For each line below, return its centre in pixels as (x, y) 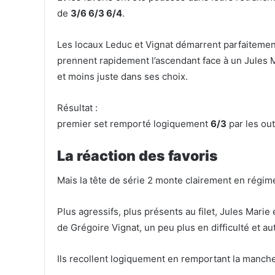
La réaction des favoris (137, 156)
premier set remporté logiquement (134, 124)
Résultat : (77, 108)
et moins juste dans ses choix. (122, 77)
